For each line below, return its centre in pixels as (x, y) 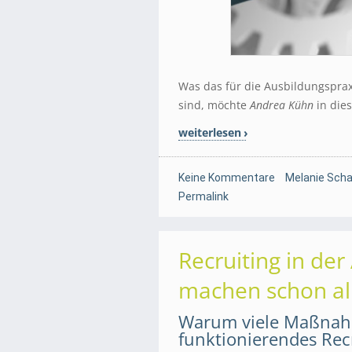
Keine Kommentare (227, 178)
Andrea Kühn (282, 105)
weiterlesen (210, 133)
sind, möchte (214, 105)
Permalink (203, 197)
